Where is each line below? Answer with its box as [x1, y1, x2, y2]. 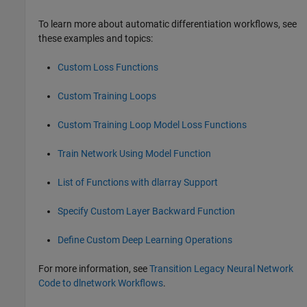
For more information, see [38, 263, 150, 274]
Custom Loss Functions [58, 62, 159, 73]
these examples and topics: [38, 33, 153, 44]
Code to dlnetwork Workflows [38, 278, 164, 288]
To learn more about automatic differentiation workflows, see [38, 19, 297, 29]
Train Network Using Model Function [58, 148, 212, 159]
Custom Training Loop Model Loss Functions [58, 119, 247, 130]
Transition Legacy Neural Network [149, 263, 294, 274]
